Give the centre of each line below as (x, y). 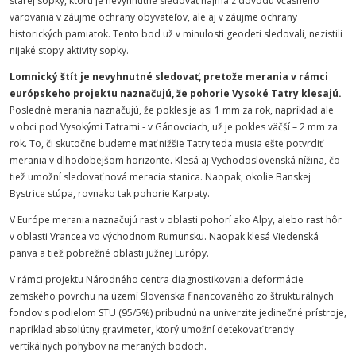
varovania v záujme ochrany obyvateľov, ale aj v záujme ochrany (153, 17)
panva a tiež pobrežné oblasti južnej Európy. (109, 253)
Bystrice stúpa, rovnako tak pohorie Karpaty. (110, 193)
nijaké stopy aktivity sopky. (69, 50)
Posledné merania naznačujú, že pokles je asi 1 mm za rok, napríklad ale (172, 110)
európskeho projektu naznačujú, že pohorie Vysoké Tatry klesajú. (176, 93)
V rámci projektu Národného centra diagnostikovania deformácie (157, 279)
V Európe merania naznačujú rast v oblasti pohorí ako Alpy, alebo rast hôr (176, 220)
